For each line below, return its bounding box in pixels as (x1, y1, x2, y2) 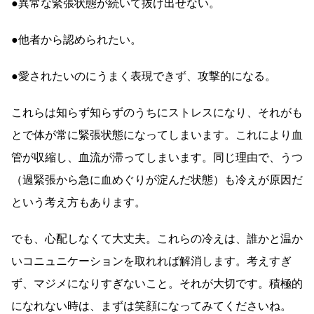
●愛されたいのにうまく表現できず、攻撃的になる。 (11, 69, 276, 83)
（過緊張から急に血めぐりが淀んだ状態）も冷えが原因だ (11, 172, 303, 186)
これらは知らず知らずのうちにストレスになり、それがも (11, 105, 303, 119)
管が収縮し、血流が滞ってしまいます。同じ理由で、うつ (11, 150, 303, 164)
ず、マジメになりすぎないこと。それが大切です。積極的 (11, 276, 303, 290)
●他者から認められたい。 (11, 32, 142, 46)
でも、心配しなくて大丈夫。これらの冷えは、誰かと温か (11, 231, 303, 245)
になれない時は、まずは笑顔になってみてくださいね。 (11, 299, 292, 313)
